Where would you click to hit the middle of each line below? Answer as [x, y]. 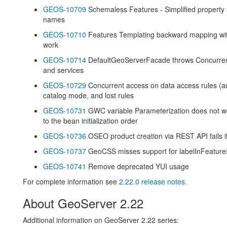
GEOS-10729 [64, 85]
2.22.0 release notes [152, 181]
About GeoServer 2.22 [83, 203]
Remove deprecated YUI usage [137, 166]
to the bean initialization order [90, 120]
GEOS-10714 [64, 60]
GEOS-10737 [64, 151]
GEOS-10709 [64, 9]
